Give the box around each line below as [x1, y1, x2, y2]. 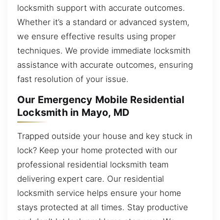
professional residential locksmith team [17, 159, 168, 169]
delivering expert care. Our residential [17, 173, 164, 184]
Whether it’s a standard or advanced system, [17, 17, 190, 27]
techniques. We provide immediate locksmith [17, 45, 191, 55]
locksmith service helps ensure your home [17, 188, 181, 198]
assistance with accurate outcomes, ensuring [17, 59, 193, 70]
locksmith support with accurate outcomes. [17, 2, 185, 13]
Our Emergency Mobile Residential [17, 94, 185, 106]
